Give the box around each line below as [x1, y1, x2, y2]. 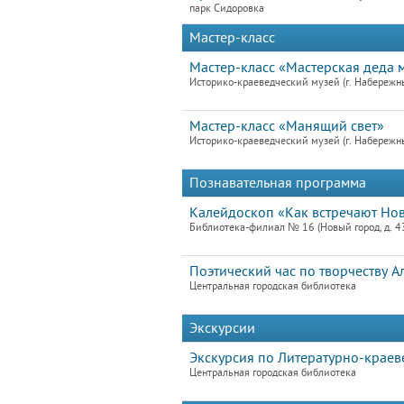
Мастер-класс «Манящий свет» [189, 118, 384, 134]
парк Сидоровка [189, 3, 264, 14]
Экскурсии [189, 320, 255, 336]
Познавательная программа [189, 175, 366, 191]
